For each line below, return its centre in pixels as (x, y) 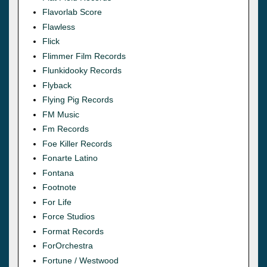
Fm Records (66, 129)
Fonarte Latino (70, 158)
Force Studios (69, 217)
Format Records (73, 231)
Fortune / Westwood (80, 260)
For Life (57, 202)
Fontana (58, 173)
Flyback (57, 85)
